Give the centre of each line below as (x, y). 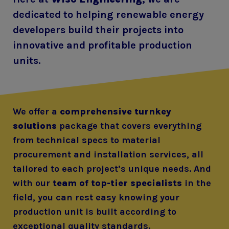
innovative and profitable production (102, 45)
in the (197, 183)
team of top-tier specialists (117, 183)
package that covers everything (129, 125)
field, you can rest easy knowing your (96, 197)
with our (33, 183)
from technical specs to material (87, 140)
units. (27, 60)
